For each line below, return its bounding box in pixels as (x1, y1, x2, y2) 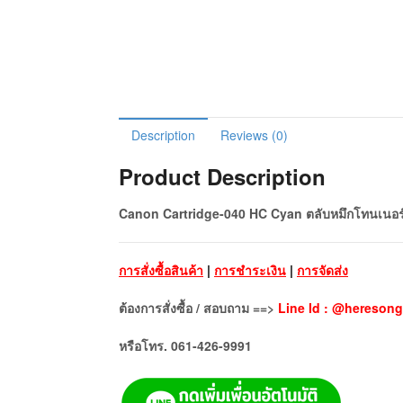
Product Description (119, 161, 326, 193)
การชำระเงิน (214, 260, 286, 279)
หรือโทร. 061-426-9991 (119, 336, 252, 354)
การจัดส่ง (297, 260, 348, 279)
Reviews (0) (220, 126, 288, 145)
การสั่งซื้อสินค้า (119, 260, 203, 279)
